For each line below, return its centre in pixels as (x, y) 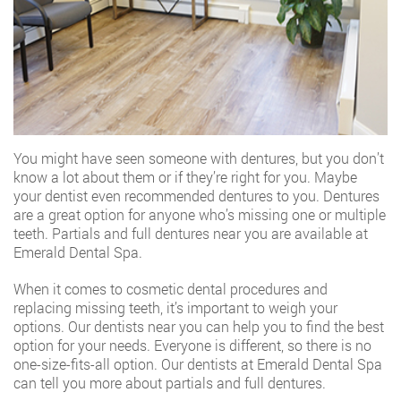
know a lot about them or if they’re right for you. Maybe (185, 177)
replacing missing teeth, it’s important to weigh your (175, 307)
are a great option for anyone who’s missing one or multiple (200, 214)
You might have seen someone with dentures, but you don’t (199, 158)
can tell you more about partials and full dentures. (170, 383)
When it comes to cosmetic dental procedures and (171, 289)
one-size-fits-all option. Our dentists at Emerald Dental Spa (198, 364)
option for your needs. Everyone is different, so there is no (192, 345)
